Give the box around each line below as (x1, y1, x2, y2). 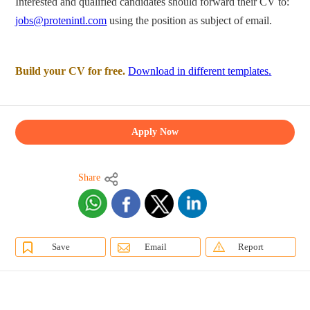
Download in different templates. (128, 64, 272, 77)
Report (237, 241, 264, 252)
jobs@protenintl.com (15, 14, 107, 26)
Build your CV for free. (15, 64, 126, 77)
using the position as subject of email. (107, 14, 273, 26)
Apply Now (131, 126, 179, 137)
